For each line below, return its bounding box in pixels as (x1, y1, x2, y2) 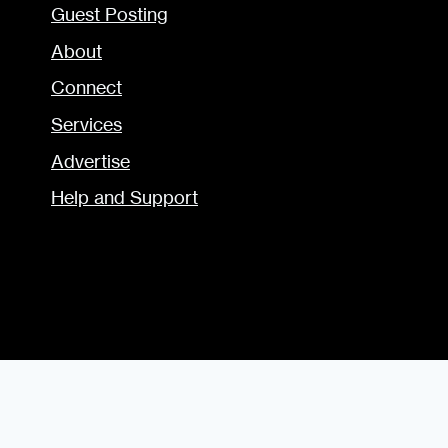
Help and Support (51, 186, 198, 210)
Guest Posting (51, 3, 168, 27)
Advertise (51, 149, 130, 173)
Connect (51, 76, 122, 100)
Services (51, 113, 122, 137)
